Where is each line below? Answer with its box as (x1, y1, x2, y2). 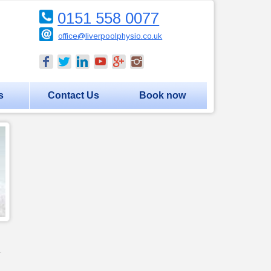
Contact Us (48, 90, 100, 100)
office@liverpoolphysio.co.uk (58, 31, 163, 41)
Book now (139, 90, 186, 100)
